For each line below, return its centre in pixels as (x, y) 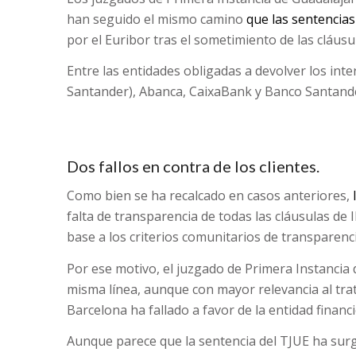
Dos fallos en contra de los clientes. (193, 166)
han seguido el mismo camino (156, 19)
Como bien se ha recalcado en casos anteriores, (209, 196)
